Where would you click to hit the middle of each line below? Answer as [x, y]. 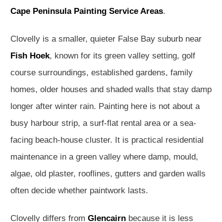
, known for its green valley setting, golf [122, 56]
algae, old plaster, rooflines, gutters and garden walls [108, 174]
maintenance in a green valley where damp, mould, [104, 157]
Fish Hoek [30, 56]
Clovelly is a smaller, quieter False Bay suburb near [106, 39]
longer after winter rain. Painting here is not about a [105, 106]
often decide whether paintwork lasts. [79, 191]
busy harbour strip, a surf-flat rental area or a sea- [103, 123]
